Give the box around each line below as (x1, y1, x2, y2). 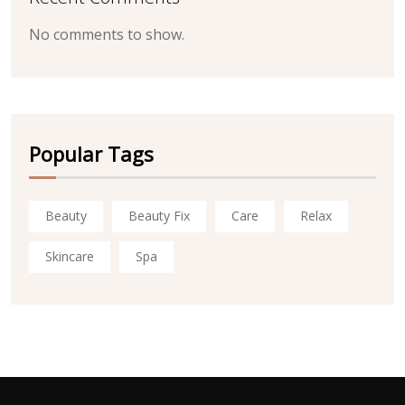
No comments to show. (29, 24, 184, 45)
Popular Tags (29, 139, 154, 167)
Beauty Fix (128, 207, 190, 225)
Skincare (45, 248, 94, 266)
